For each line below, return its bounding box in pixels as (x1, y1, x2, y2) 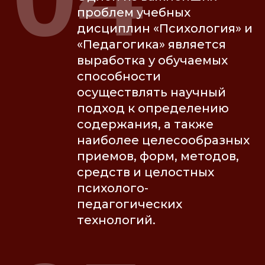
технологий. (77, 213, 156, 228)
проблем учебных (77, 5, 190, 20)
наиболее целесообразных (77, 133, 250, 148)
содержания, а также (77, 117, 214, 132)
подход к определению (77, 101, 229, 116)
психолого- (77, 181, 148, 196)
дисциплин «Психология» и (77, 21, 253, 36)
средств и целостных (77, 165, 214, 180)
